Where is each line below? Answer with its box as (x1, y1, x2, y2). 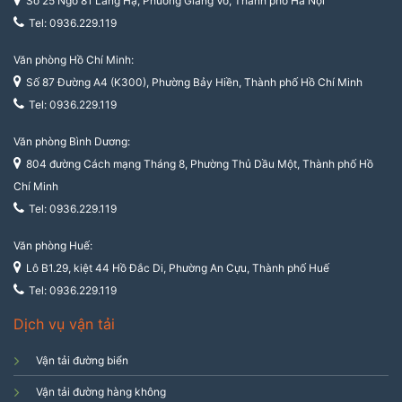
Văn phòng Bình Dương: (13, 135, 130, 149)
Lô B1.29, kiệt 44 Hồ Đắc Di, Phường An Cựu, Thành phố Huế (26, 261, 329, 275)
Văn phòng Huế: (13, 239, 92, 253)
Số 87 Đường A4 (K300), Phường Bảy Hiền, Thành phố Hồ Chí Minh (26, 75, 363, 90)
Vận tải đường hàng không (36, 385, 166, 399)
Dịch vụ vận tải (13, 315, 115, 334)
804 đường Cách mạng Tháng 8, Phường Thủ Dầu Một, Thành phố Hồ (26, 157, 373, 171)
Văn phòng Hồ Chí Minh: (13, 53, 134, 67)
